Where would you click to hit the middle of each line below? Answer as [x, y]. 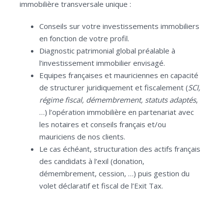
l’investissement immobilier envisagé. [102, 63]
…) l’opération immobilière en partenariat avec [117, 112]
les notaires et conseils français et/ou [103, 124]
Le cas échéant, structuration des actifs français [120, 149]
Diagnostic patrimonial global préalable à [107, 51]
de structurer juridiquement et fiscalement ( [114, 87]
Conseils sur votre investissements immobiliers [119, 26]
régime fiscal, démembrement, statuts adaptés [118, 100]
